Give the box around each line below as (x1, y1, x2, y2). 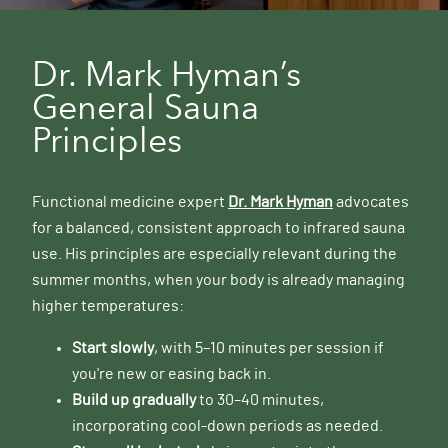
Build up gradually (72, 392, 196, 409)
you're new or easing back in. (72, 366, 271, 383)
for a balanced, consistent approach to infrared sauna (32, 220, 405, 237)
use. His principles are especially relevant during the (32, 246, 397, 263)
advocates (333, 194, 409, 211)
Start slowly (72, 340, 154, 357)
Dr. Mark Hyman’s (32, 54, 301, 95)
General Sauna (32, 87, 259, 128)
